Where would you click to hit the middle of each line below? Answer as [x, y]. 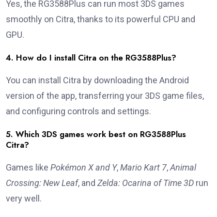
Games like [28, 168]
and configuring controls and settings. [78, 111]
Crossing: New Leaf [42, 183]
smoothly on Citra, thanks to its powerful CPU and [101, 19]
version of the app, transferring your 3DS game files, [105, 96]
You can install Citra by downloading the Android [97, 80]
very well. [24, 199]
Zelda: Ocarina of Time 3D [146, 183]
